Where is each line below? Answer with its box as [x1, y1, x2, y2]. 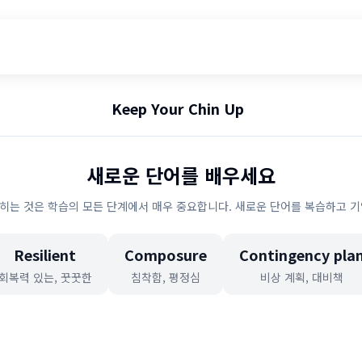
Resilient [14, 244, 76, 265]
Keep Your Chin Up [112, 98, 244, 119]
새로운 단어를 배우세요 [86, 161, 276, 189]
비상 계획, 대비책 [259, 269, 343, 285]
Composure [124, 244, 207, 265]
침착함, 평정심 [130, 269, 200, 285]
